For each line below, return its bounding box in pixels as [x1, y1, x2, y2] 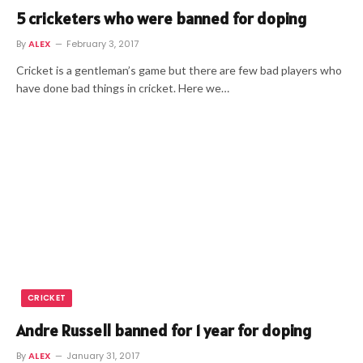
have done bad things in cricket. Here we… [16, 80, 229, 95]
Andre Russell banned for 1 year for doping [16, 320, 311, 341]
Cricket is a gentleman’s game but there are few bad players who [16, 62, 342, 77]
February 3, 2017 [66, 36, 139, 50]
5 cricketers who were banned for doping [16, 7, 306, 29]
